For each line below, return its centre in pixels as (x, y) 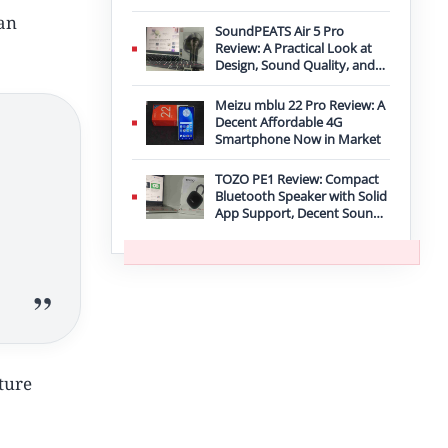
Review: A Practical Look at (293, 48)
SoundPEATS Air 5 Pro (279, 31)
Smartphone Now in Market (298, 139)
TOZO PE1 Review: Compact (297, 179)
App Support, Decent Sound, (299, 213)
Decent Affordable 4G (278, 122)
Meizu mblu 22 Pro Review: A (300, 105)
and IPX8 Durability (272, 230)
